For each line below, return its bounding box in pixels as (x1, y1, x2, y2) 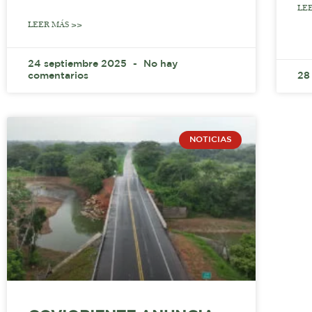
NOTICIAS (189, 135, 232, 143)
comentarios (28, 71, 88, 80)
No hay (141, 59, 178, 68)
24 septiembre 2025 (28, 59, 130, 68)
